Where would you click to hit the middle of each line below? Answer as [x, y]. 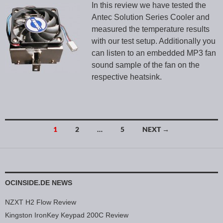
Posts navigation [53, 147]
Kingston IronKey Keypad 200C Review [67, 215]
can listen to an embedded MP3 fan [154, 53]
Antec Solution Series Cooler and [151, 17]
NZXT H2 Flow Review [41, 202]
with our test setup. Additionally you [154, 41]
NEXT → [156, 129]
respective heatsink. [127, 77]
